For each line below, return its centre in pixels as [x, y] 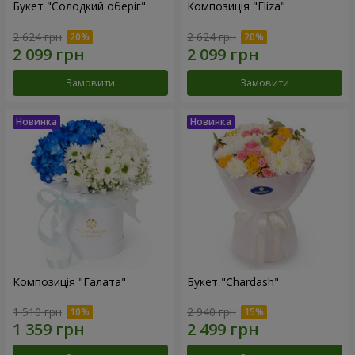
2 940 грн [212, 312]
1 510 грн [37, 312]
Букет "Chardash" [233, 281]
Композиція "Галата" [69, 281]
